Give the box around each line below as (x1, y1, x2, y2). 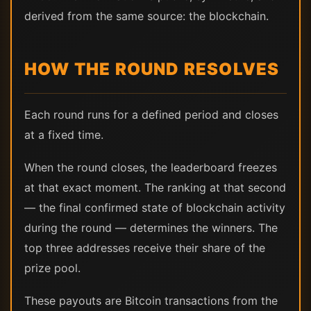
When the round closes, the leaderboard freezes (24, 160, 277, 174)
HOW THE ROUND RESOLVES (24, 58, 280, 79)
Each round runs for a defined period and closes (24, 107, 278, 121)
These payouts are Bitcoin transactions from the (24, 293, 278, 308)
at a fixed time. (24, 127, 103, 142)
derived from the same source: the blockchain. (24, 8, 269, 23)
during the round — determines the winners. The (24, 220, 278, 235)
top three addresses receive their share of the (24, 240, 265, 255)
